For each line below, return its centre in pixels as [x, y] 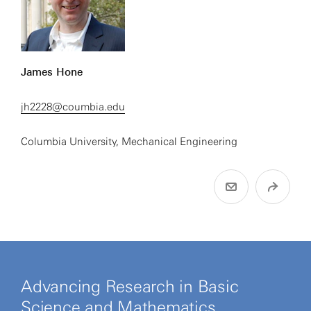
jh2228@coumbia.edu [73, 107]
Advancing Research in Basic [130, 286]
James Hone [52, 72]
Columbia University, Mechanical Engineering [129, 142]
